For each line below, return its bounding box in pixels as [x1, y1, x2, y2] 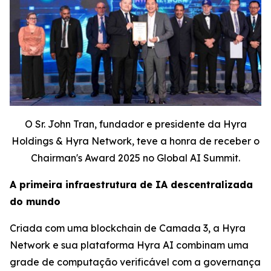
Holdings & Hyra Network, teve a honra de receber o [11, 135, 260, 148]
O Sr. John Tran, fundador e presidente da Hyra [24, 118, 247, 131]
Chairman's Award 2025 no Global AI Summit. [31, 152, 240, 165]
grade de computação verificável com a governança [10, 256, 261, 269]
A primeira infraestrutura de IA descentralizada [10, 178, 253, 191]
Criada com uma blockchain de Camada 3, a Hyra [10, 222, 246, 235]
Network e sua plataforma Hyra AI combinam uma [10, 239, 249, 252]
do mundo [10, 195, 60, 208]
